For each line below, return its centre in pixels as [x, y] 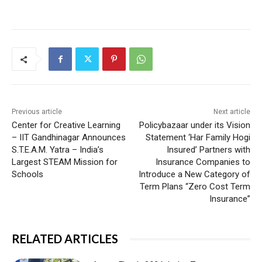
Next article [232, 112]
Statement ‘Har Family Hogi [198, 138]
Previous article [37, 112]
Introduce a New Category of [194, 175]
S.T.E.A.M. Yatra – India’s [58, 150]
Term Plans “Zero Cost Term [195, 187]
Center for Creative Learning [66, 125]
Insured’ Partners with [208, 150]
